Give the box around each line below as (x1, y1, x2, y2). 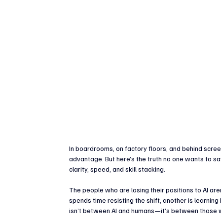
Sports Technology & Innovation (39, 46, 147, 57)
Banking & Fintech (136, 7, 197, 17)
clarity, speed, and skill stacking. (69, 164, 166, 173)
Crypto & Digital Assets (39, 7, 117, 17)
